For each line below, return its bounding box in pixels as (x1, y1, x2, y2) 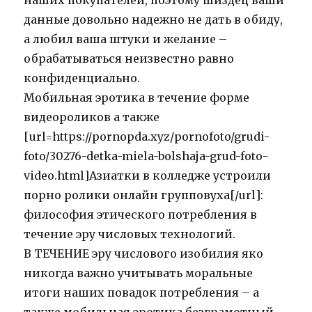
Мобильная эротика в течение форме (24, 91, 250, 105)
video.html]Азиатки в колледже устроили (24, 169, 272, 183)
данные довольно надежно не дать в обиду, (24, 13, 283, 27)
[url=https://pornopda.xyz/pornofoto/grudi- (24, 130, 270, 144)
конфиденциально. (24, 71, 141, 86)
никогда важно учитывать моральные (24, 266, 253, 281)
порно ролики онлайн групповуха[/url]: (24, 188, 264, 203)
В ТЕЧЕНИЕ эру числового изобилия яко (24, 247, 264, 261)
